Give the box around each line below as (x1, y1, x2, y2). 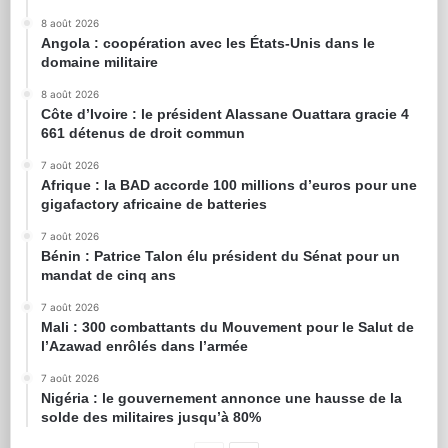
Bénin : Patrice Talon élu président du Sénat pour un (41, 248, 400, 265)
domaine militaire (41, 54, 158, 71)
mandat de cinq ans (41, 267, 176, 284)
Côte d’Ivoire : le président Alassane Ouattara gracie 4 (41, 106, 409, 123)
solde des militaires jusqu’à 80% (41, 409, 261, 426)
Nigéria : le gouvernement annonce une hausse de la (41, 390, 402, 407)
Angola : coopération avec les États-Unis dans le (41, 35, 375, 52)
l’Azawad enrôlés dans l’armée (41, 338, 248, 355)
